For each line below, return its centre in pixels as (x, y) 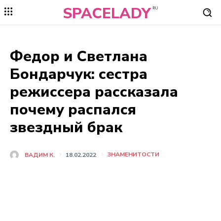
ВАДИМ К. (40, 155)
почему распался (73, 110)
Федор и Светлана (79, 56)
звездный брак (66, 128)
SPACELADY (107, 13)
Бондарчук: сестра (79, 74)
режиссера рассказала (94, 92)
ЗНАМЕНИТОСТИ (133, 155)
